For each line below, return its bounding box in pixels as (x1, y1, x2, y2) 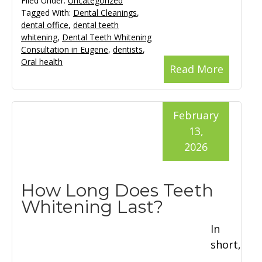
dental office (21, 19, 68, 31)
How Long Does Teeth (21, 180, 213, 202)
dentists (113, 44, 143, 56)
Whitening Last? (21, 196, 163, 218)
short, (211, 237, 241, 252)
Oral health (21, 56, 63, 68)
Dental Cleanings (73, 7, 137, 19)
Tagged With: (21, 7, 73, 19)
